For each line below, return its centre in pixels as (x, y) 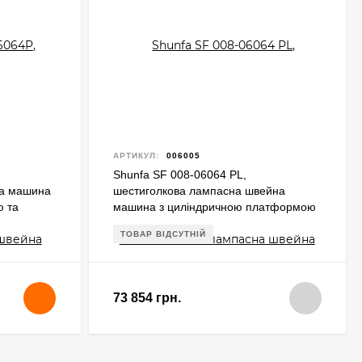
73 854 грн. (147, 298)
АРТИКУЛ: (136, 156)
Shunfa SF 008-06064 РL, (179, 175)
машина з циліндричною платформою (214, 207)
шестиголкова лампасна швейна (199, 191)
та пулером (143, 223)
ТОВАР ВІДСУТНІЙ (163, 234)
